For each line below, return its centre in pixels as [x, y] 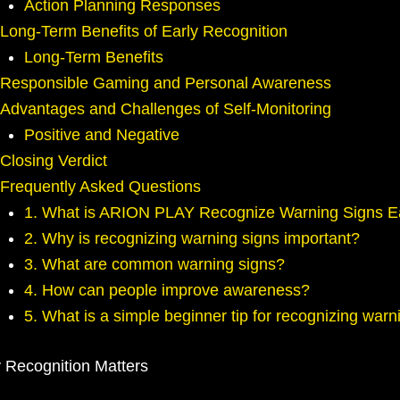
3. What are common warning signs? [154, 265]
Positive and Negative [102, 135]
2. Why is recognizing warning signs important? [192, 239]
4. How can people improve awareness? [167, 291]
